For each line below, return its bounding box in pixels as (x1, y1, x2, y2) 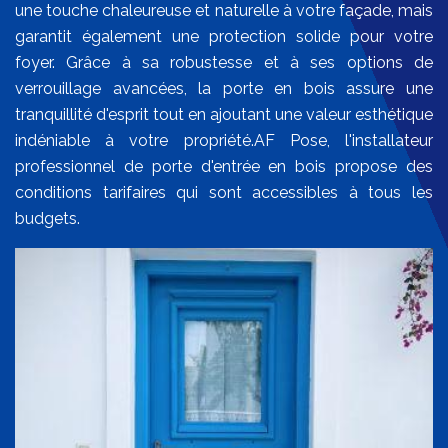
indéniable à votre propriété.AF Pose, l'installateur (15, 131, 433, 151)
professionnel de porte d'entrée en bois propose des (15, 157, 433, 177)
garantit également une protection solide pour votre (15, 27, 433, 47)
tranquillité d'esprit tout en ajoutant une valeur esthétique (15, 105, 433, 125)
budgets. (15, 209, 80, 229)
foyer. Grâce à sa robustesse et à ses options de (15, 53, 433, 73)
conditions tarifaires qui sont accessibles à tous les (15, 183, 433, 203)
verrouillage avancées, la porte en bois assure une (15, 79, 433, 99)
